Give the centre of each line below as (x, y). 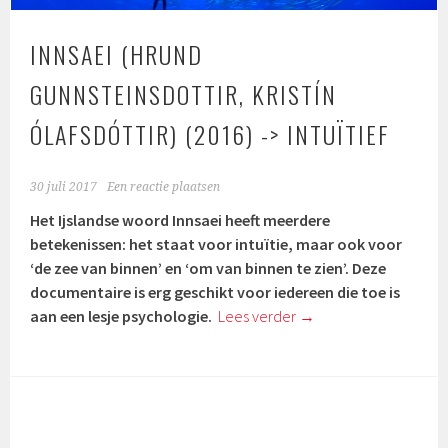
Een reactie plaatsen (164, 187)
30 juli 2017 (64, 187)
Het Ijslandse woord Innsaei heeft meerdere (180, 220)
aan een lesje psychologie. (123, 316)
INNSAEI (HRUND (117, 54)
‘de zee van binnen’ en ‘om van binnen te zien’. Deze (208, 268)
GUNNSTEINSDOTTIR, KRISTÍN (184, 94)
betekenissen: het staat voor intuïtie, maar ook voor (216, 244)
